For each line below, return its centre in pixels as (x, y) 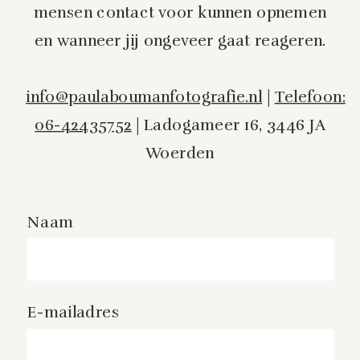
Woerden (180, 153)
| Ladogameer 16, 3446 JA (228, 125)
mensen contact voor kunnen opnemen (180, 12)
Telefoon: (310, 97)
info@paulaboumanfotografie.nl (144, 97)
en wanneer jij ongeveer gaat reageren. (180, 41)
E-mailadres (73, 313)
